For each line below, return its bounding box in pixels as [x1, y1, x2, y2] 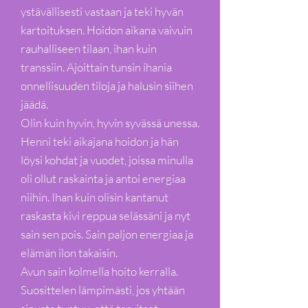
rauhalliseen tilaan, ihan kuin [21, 41, 157, 56]
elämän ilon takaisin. [21, 245, 118, 260]
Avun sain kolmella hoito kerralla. [21, 264, 178, 278]
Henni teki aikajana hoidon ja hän [21, 134, 179, 148]
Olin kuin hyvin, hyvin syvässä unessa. [21, 115, 199, 130]
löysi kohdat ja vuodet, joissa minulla [21, 153, 193, 167]
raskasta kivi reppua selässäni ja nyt [21, 208, 190, 223]
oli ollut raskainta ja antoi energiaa [21, 171, 186, 186]
